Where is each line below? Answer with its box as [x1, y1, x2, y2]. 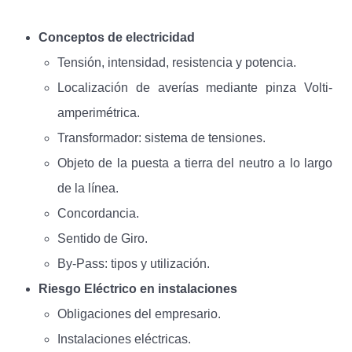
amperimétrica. [57, 106, 140, 120]
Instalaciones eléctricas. [57, 332, 191, 346]
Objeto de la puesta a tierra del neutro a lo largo [57, 156, 332, 170]
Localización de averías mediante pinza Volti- [57, 81, 332, 95]
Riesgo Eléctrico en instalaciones [38, 282, 237, 296]
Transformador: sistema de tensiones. [57, 131, 266, 145]
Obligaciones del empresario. [57, 307, 221, 321]
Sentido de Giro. [57, 232, 148, 246]
